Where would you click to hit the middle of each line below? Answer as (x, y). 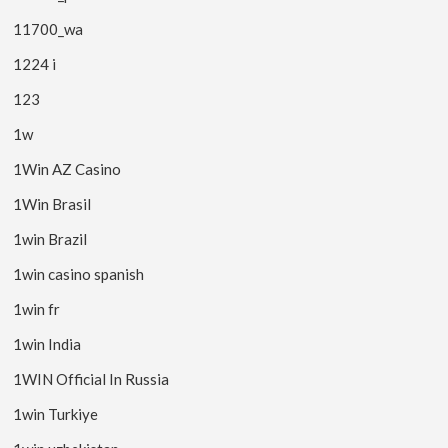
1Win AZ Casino (67, 168)
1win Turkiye (56, 413)
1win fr (37, 308)
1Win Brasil (52, 203)
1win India (47, 343)
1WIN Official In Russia (91, 378)
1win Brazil (50, 238)
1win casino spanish (79, 273)
